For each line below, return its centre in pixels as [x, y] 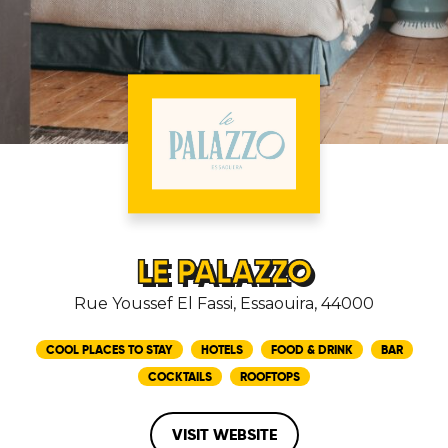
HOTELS [221, 349]
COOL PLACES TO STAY [109, 349]
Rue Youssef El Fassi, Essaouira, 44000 [224, 303]
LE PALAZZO [224, 272]
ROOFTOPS [270, 376]
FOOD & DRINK [311, 349]
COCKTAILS [180, 376]
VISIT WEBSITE [224, 434]
